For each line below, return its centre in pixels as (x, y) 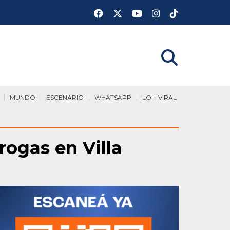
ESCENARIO (65, 97)
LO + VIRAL (159, 97)
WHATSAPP (113, 97)
